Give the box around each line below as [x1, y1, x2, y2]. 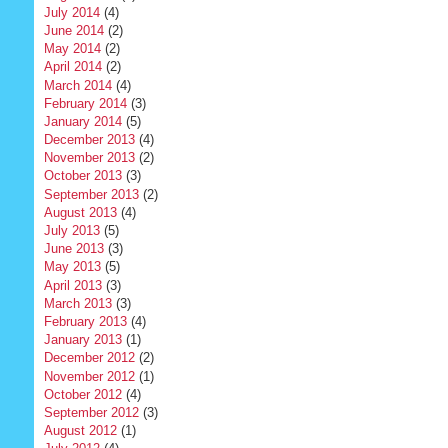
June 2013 [43, 241, 104, 257]
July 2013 [43, 223, 100, 239]
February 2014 [43, 95, 127, 111]
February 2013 [43, 313, 127, 329]
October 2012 [43, 386, 122, 402]
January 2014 [43, 113, 122, 129]
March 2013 [43, 295, 112, 311]
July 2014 [43, 4, 100, 20]
